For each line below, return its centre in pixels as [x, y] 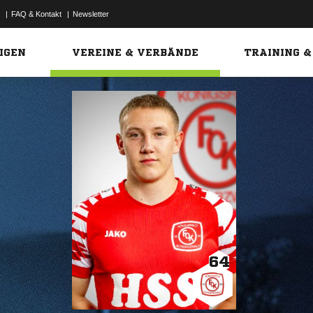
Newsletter [91, 14]
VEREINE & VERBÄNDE [136, 52]
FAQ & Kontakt [36, 14]
